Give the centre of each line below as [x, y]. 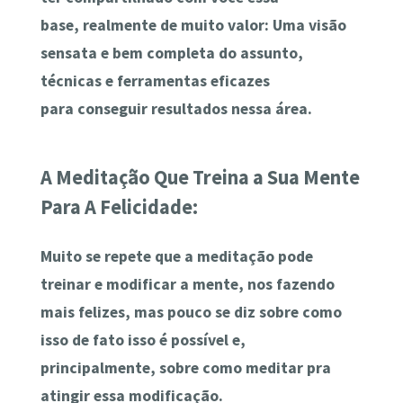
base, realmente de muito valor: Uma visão [193, 25]
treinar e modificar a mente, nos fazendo [187, 284]
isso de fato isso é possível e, [143, 340]
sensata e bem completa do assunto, [171, 53]
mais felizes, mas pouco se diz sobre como [191, 312]
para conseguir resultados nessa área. [176, 108]
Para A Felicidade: [119, 207]
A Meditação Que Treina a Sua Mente [200, 178]
